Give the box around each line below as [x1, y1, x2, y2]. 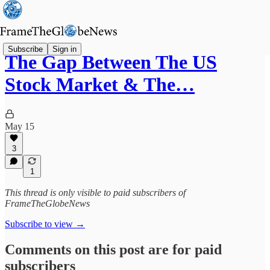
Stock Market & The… [5, 74, 195, 96]
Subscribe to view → [5, 219, 85, 229]
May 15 [5, 121, 34, 131]
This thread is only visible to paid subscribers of [5, 187, 186, 198]
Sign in [52, 44, 77, 54]
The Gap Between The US [5, 51, 217, 74]
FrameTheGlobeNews [5, 198, 90, 209]
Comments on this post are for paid [5, 241, 222, 257]
